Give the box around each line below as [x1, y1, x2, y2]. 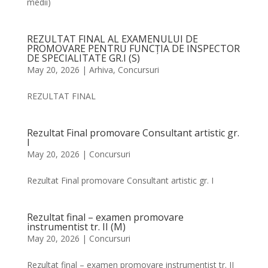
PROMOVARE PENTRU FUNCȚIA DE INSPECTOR [26, 42, 240, 55]
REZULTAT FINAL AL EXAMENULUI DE [26, 32, 198, 45]
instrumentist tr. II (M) [26, 220, 126, 233]
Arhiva [89, 64, 113, 75]
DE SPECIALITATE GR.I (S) [26, 51, 140, 65]
